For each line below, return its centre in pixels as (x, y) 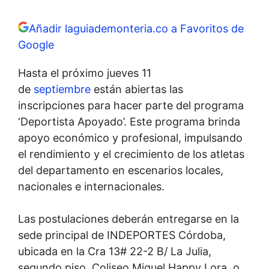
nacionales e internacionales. (91, 186)
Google (36, 45)
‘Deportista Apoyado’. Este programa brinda (129, 122)
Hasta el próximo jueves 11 (85, 73)
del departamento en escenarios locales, (121, 170)
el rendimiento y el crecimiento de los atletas (131, 154)
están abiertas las (137, 89)
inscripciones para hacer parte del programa (131, 105)
